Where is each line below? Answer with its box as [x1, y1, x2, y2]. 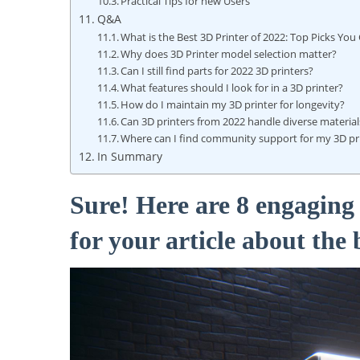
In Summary [96, 149, 162, 165]
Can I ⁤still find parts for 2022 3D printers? [121, 63, 314, 79]
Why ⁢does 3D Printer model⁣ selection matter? [121, 47, 337, 62]
